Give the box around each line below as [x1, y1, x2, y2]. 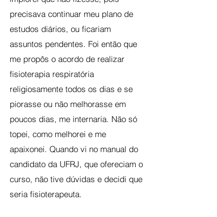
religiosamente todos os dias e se [10, 84, 133, 94]
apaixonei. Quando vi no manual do [10, 144, 138, 154]
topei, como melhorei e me [10, 129, 106, 139]
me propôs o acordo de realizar [10, 54, 124, 64]
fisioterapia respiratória [10, 69, 94, 79]
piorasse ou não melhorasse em [10, 99, 126, 109]
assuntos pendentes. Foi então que [10, 39, 137, 49]
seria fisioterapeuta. [10, 189, 87, 199]
